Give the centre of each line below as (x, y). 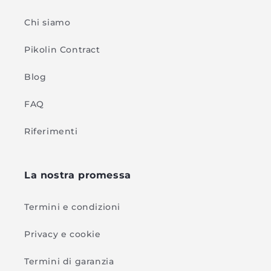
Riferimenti (51, 132)
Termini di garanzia (69, 262)
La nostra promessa (78, 175)
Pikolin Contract (62, 50)
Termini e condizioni (72, 207)
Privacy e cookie (63, 234)
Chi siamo (47, 23)
